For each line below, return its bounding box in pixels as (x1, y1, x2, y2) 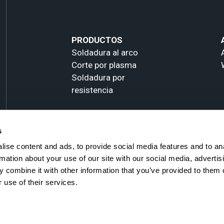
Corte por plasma (71, 59, 137, 70)
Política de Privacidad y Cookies (69, 204, 174, 213)
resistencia (71, 84, 113, 95)
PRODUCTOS (71, 34, 123, 45)
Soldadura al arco (71, 47, 138, 57)
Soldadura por (71, 72, 125, 82)
